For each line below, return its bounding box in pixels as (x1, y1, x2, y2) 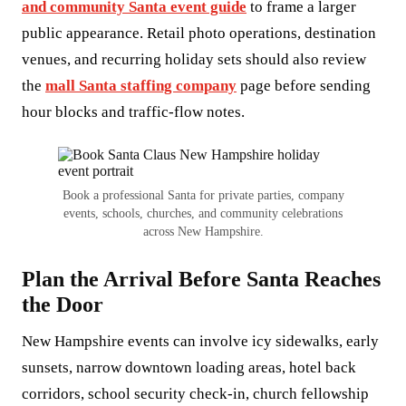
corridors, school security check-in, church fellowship (22, 385, 369, 402)
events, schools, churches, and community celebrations (63, 207, 343, 220)
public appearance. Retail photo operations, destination (22, 24, 376, 42)
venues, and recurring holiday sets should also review (22, 51, 366, 68)
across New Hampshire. (142, 225, 264, 238)
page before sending (237, 77, 371, 94)
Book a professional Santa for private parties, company (62, 188, 344, 202)
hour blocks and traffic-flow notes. (22, 103, 245, 121)
